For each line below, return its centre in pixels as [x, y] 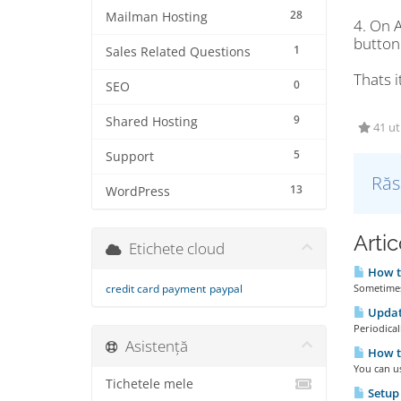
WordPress [138, 192]
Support [130, 157]
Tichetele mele [149, 384]
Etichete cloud [173, 248]
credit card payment [156, 289]
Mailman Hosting [157, 17]
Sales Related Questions [178, 52]
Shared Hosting [152, 122]
